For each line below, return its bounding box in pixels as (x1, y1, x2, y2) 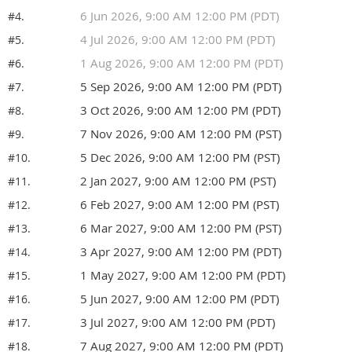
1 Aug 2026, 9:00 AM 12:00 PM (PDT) (80, 54, 283, 71)
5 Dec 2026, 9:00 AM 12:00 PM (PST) (80, 148, 280, 165)
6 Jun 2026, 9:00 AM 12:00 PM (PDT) (80, 7, 279, 24)
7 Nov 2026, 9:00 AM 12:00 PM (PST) (80, 125, 281, 141)
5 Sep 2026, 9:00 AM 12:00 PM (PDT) (80, 78, 281, 94)
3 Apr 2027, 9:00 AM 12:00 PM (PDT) (80, 243, 281, 259)
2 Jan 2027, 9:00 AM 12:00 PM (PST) (80, 172, 276, 189)
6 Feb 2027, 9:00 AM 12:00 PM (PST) (80, 196, 279, 212)
